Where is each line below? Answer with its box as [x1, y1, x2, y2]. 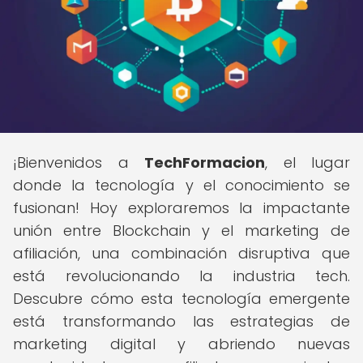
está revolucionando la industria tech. [13, 266, 350, 286]
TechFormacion [144, 152, 265, 173]
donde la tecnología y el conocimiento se [13, 175, 350, 195]
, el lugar [265, 152, 350, 173]
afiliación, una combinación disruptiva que [13, 243, 350, 263]
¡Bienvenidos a [13, 152, 144, 173]
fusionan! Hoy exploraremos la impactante [13, 198, 350, 218]
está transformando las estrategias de [13, 311, 350, 331]
